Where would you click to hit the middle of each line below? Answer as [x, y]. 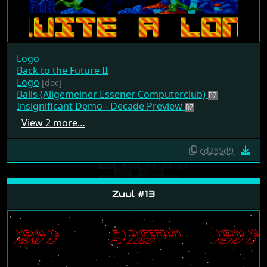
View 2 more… [53, 123]
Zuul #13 [133, 194]
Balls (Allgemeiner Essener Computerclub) [112, 94]
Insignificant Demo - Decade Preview [101, 106]
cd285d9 [217, 151]
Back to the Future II [62, 71]
